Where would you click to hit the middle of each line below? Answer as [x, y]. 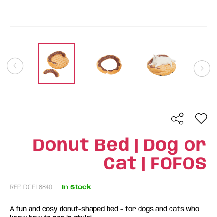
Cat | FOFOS [155, 164]
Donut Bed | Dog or [120, 146]
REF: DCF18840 [31, 187]
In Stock [77, 187]
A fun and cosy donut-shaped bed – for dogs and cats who [104, 209]
